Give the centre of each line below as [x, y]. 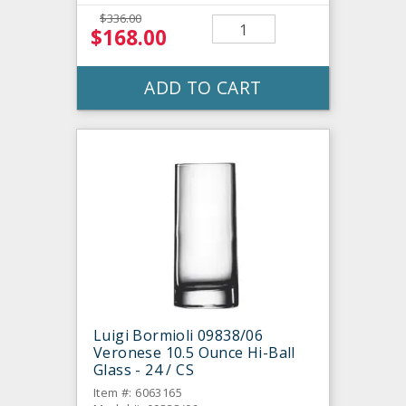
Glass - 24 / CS [144, 370]
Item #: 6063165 [138, 393]
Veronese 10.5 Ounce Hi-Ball [194, 353]
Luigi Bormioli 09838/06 [179, 336]
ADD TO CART [203, 88]
